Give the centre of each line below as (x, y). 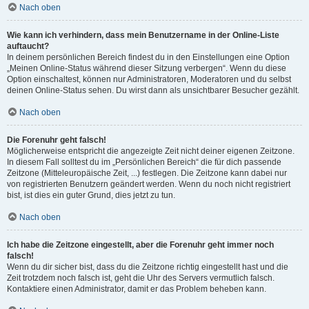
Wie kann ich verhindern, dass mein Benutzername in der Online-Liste (143, 35)
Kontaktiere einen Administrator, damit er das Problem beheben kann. (137, 289)
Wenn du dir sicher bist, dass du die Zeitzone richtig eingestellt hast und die (148, 267)
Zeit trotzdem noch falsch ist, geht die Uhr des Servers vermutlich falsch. (141, 278)
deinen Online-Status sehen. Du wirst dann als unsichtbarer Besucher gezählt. (153, 90)
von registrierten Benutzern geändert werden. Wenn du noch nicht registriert (149, 184)
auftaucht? (28, 46)
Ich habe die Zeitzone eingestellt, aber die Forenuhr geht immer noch (140, 245)
